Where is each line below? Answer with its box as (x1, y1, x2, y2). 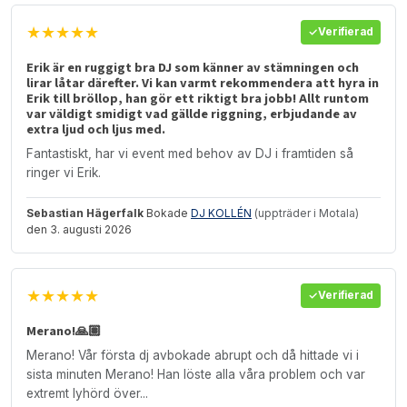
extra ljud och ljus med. (26, 119, 165, 139)
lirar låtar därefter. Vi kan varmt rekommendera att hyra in (26, 73, 379, 93)
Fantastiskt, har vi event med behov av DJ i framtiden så (26, 145, 353, 161)
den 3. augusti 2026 (26, 222, 132, 236)
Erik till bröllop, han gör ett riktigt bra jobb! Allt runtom (26, 88, 369, 108)
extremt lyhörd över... (26, 385, 148, 401)
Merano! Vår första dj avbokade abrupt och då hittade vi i (26, 347, 359, 362)
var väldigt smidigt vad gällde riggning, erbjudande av (26, 104, 357, 124)
